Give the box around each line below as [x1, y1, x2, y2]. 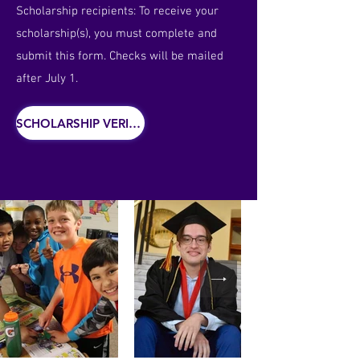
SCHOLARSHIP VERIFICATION [129, 115, 141, 131]
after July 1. [16, 72, 78, 86]
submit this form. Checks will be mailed [16, 49, 223, 63]
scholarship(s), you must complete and [16, 27, 217, 41]
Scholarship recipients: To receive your [16, 4, 219, 18]
